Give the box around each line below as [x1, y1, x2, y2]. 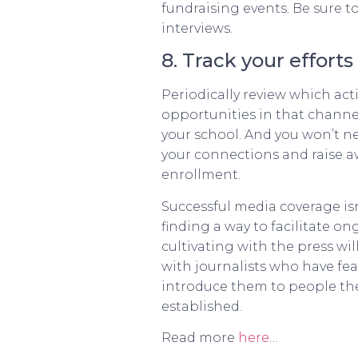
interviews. [161, 21, 233, 37]
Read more [161, 330, 238, 346]
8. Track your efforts [161, 49, 353, 73]
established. [161, 298, 242, 314]
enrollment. [161, 167, 241, 183]
